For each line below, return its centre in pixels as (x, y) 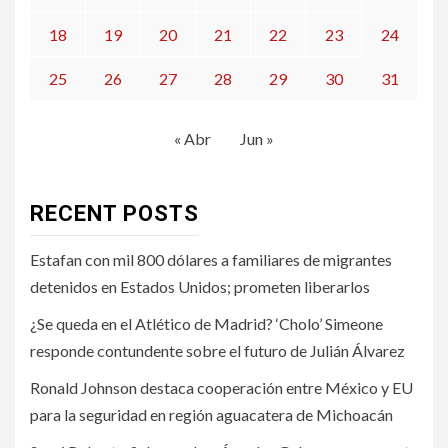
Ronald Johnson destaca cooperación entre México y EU (221, 387)
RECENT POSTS (114, 213)
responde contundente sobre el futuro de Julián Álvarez (217, 350)
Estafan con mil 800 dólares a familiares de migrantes (211, 259)
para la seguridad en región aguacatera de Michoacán (211, 414)
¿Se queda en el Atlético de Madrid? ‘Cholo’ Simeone (206, 323)
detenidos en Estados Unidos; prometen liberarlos (200, 286)
